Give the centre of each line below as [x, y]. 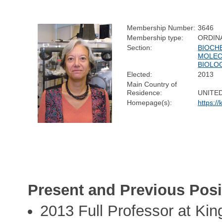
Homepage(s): [150, 102]
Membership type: [155, 37]
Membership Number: [161, 28]
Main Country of [152, 84]
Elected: [140, 74]
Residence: [145, 92]
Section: [140, 47]
